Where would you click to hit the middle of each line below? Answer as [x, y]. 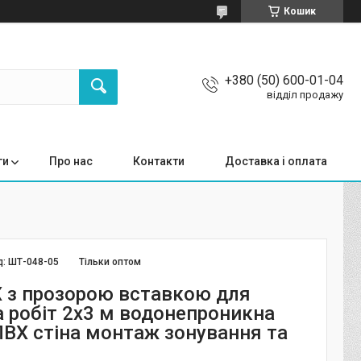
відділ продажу [305, 94]
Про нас [71, 161]
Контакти [159, 161]
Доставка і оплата [276, 161]
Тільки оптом [110, 262]
